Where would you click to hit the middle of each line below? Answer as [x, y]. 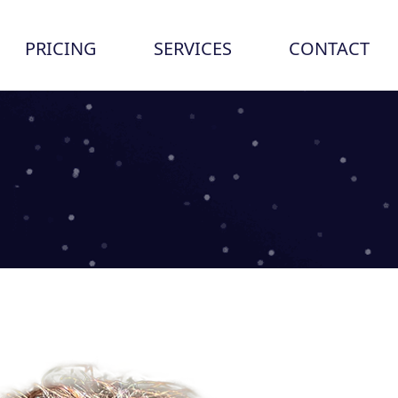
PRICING [61, 48]
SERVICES [193, 48]
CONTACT [329, 48]
